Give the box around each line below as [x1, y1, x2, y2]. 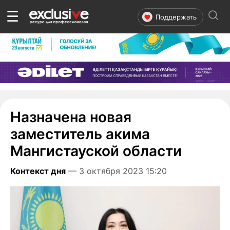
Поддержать [156, 12, 197, 21]
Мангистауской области [10, 142, 182, 160]
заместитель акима [10, 125, 150, 143]
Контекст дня [10, 165, 66, 176]
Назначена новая [10, 108, 131, 126]
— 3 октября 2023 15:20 [66, 165, 169, 176]
